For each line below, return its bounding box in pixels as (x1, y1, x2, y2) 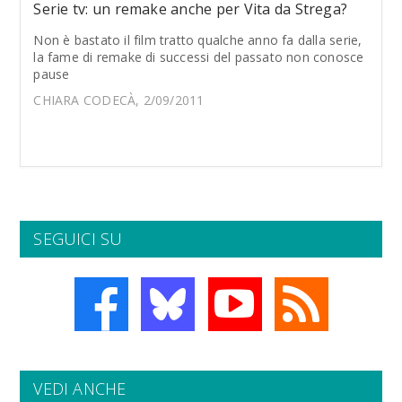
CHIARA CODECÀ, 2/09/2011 (33, 92, 205, 109)
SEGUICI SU (33, 228, 123, 249)
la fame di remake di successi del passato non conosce (33, 48, 364, 66)
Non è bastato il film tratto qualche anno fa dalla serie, (33, 31, 363, 48)
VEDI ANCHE (33, 378, 127, 399)
